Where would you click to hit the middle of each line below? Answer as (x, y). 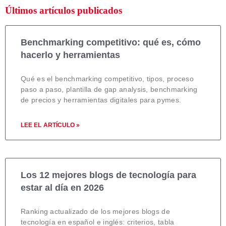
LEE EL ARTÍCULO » (50, 125)
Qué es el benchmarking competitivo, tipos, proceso (107, 78)
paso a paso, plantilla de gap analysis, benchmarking (109, 89)
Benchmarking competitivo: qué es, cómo (111, 42)
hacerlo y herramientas (70, 55)
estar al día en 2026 (62, 187)
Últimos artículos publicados (64, 10)
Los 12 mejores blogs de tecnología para (108, 175)
